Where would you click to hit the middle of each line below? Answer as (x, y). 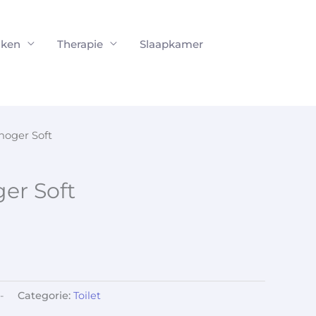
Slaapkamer (171, 44)
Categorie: (45, 295)
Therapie (80, 44)
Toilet (87, 295)
